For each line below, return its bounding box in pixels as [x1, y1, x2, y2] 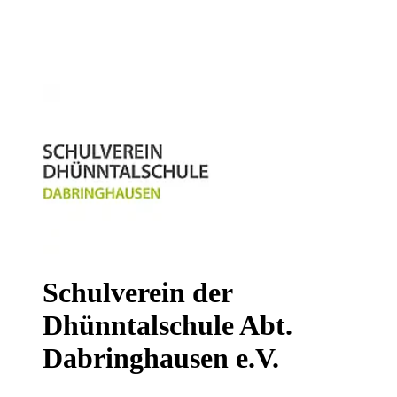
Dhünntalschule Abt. [43, 309, 292, 342]
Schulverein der [43, 276, 232, 309]
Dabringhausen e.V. [43, 342, 279, 375]
